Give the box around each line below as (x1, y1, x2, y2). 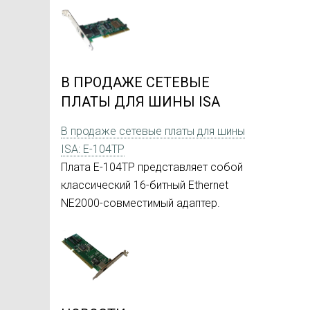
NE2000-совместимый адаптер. (61, 197, 220, 210)
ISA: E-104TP (61, 143, 125, 156)
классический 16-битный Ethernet (61, 179, 228, 192)
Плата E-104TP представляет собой (61, 161, 243, 174)
